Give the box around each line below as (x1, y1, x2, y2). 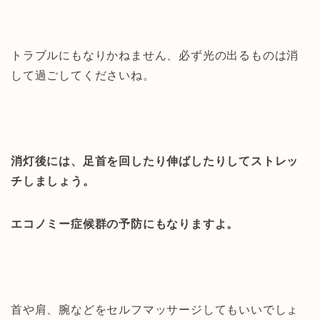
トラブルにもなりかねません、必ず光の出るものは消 (11, 49, 299, 61)
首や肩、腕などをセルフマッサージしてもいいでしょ (11, 303, 299, 316)
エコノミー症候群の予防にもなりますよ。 (11, 217, 239, 230)
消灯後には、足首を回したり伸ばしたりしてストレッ (11, 154, 299, 167)
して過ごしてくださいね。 (11, 69, 155, 81)
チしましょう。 (11, 174, 95, 187)
